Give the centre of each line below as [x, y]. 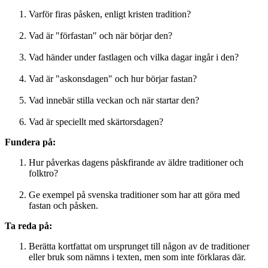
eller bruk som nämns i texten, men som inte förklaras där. [137, 257]
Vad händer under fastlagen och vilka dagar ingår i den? [134, 57]
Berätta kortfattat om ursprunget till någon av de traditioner [139, 246]
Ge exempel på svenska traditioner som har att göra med [134, 195]
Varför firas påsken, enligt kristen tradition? [110, 14]
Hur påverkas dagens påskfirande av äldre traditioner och [136, 163]
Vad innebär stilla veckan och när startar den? [114, 100]
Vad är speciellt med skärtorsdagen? [96, 122]
